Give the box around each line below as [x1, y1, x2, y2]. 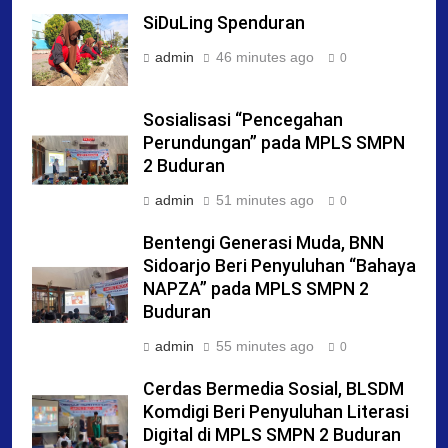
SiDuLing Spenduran [143, 13, 305, 34]
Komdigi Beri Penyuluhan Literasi [143, 401, 409, 422]
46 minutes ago [216, 49, 314, 66]
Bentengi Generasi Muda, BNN [143, 232, 384, 253]
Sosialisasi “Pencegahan [143, 109, 343, 130]
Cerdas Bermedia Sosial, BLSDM [143, 378, 404, 399]
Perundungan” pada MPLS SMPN [143, 132, 405, 153]
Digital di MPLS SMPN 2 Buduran [143, 424, 401, 445]
